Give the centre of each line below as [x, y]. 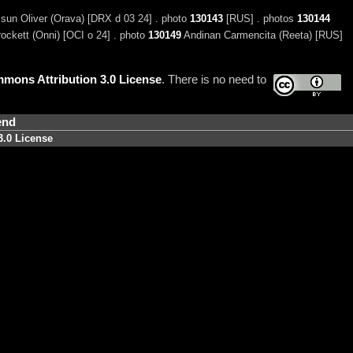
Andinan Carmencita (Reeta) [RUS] [262, 35]
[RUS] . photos [260, 19]
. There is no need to [214, 79]
